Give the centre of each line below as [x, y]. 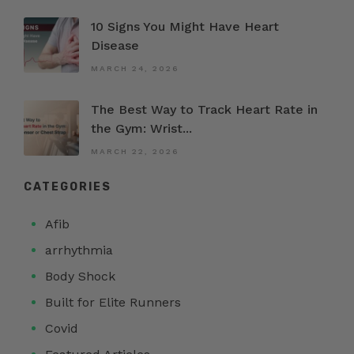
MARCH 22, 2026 [135, 152]
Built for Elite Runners [113, 303]
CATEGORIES [68, 187]
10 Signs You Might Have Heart [185, 27]
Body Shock [81, 277]
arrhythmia [79, 250]
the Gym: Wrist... [141, 129]
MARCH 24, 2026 [135, 69]
